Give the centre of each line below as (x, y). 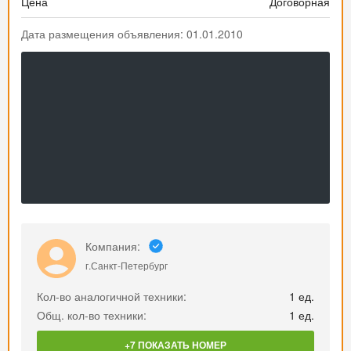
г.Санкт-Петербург (127, 265)
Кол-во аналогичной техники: (112, 296)
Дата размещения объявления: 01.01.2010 (132, 34)
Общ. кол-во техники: (92, 315)
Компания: (113, 246)
